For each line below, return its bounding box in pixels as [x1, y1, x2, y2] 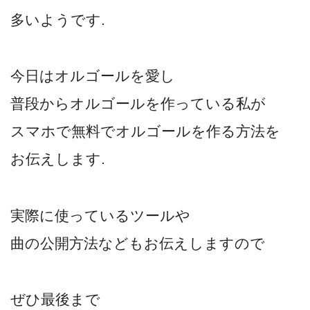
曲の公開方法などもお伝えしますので [10, 235, 265, 251]
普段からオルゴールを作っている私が [10, 95, 266, 112]
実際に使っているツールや [10, 207, 190, 224]
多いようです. [10, 11, 105, 28]
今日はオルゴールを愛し [10, 68, 175, 84]
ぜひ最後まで [10, 291, 100, 308]
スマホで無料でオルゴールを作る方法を [10, 123, 280, 140]
